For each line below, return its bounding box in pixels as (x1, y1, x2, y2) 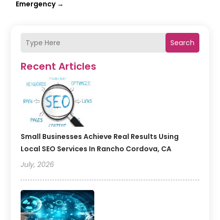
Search (170, 37, 194, 48)
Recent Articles (21, 59, 97, 74)
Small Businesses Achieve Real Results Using (21, 132, 179, 142)
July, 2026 (21, 160, 55, 170)
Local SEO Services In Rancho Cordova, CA (21, 144, 172, 154)
